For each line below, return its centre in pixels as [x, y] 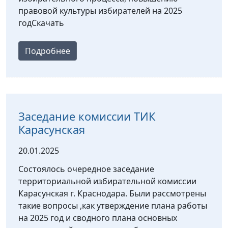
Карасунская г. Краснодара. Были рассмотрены [112, 194]
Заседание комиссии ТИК [87, 117]
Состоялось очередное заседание [86, 169]
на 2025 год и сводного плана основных [98, 218]
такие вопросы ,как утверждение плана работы [113, 206]
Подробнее [48, 51]
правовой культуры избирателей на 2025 [100, 11]
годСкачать [41, 23]
